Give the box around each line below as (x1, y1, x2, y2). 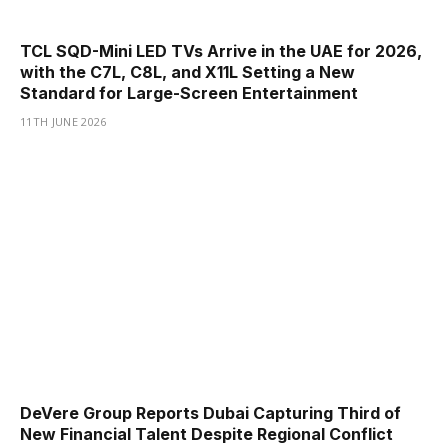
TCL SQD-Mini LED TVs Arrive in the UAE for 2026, (20, 41, 422, 62)
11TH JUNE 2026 (20, 114, 107, 130)
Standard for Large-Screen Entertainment (20, 83, 358, 104)
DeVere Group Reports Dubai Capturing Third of (20, 402, 401, 423)
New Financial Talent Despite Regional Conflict (20, 423, 393, 444)
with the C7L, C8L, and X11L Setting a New (20, 62, 355, 83)
